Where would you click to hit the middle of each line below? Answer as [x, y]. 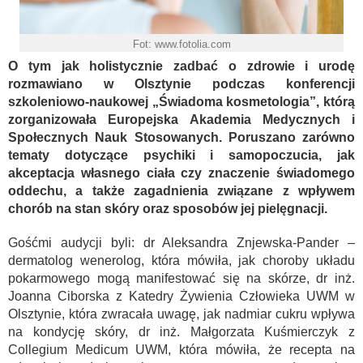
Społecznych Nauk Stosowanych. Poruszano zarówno [181, 137]
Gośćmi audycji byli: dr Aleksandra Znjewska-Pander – [181, 242]
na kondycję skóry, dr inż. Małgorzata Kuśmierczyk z [181, 331]
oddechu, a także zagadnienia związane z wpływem [181, 190]
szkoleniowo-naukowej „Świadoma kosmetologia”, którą [181, 101]
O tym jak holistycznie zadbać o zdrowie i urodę [181, 66]
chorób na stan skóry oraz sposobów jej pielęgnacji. [168, 208]
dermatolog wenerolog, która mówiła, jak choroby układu [181, 260]
